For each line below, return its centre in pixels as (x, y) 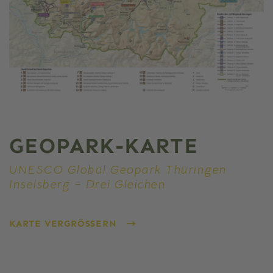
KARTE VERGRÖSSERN (59, 224)
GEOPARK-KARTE (104, 146)
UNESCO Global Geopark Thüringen (118, 170)
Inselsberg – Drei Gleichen (87, 184)
